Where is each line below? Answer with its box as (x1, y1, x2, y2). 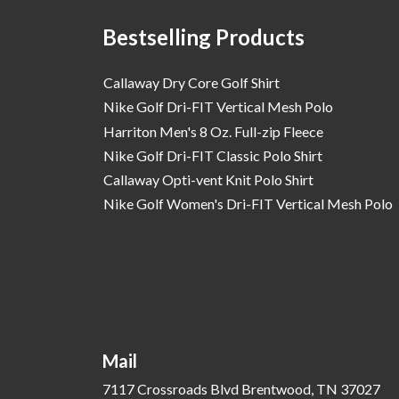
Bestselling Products (102, 23, 305, 50)
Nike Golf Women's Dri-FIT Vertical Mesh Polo (103, 195, 394, 213)
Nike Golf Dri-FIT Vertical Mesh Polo (103, 98, 334, 116)
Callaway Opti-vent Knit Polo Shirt (103, 170, 314, 188)
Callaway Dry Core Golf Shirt (103, 74, 281, 92)
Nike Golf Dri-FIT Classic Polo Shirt (103, 146, 323, 164)
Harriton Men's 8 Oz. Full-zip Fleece (103, 122, 324, 140)
